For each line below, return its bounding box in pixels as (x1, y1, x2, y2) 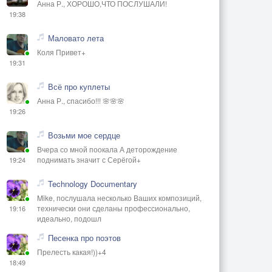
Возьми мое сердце (48, 129, 120, 141)
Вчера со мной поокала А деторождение (37, 143, 177, 154)
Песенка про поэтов (48, 231, 121, 243)
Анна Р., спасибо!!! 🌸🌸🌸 (37, 95, 124, 106)
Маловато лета (48, 32, 104, 44)
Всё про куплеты (48, 80, 110, 92)
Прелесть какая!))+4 (37, 246, 106, 257)
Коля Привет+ (37, 46, 86, 57)
